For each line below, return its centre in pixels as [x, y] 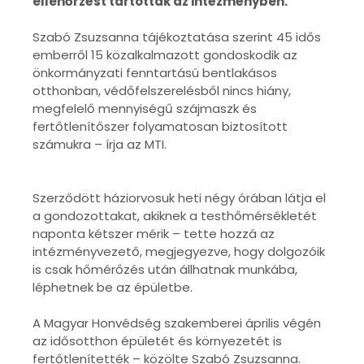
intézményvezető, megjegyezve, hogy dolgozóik [179, 252]
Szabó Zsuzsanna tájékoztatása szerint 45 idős [177, 37]
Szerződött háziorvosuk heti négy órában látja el [179, 198]
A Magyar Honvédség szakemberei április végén [177, 323]
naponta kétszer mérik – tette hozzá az [154, 234]
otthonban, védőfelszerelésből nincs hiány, [162, 91]
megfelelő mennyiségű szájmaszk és [145, 109]
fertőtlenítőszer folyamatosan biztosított [160, 127]
